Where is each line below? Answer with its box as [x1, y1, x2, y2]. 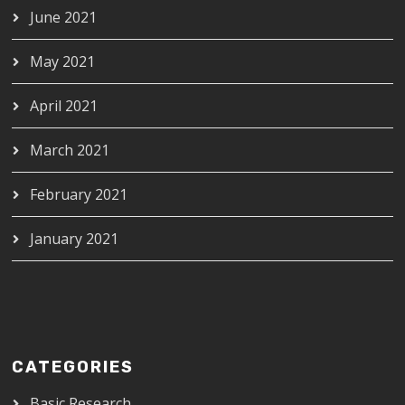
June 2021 [30, 6, 98, 27]
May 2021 [30, 51, 96, 71]
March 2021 [30, 139, 110, 160]
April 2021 [30, 95, 99, 116]
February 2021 [30, 184, 128, 204]
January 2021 [30, 228, 119, 249]
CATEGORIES [12, 356, 135, 377]
